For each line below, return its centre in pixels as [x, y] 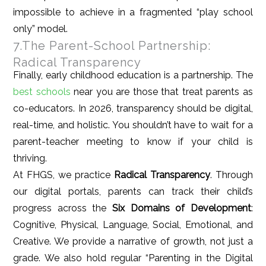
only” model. [41, 29]
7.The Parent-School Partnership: [112, 46]
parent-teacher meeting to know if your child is [133, 142]
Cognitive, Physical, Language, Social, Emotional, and [133, 225]
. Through [231, 175]
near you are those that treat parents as [161, 92]
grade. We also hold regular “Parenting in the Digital [133, 258]
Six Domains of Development [182, 208]
